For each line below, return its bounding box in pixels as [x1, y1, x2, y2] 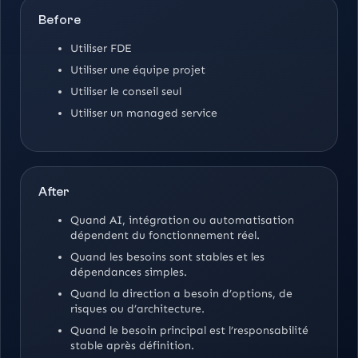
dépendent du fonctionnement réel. [70, 229, 260, 243]
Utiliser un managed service [70, 106, 217, 121]
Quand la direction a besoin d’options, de [70, 287, 292, 301]
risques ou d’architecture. [70, 302, 205, 316]
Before [38, 13, 81, 28]
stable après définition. [70, 339, 194, 353]
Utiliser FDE [70, 42, 132, 56]
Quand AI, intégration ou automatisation [70, 213, 294, 228]
